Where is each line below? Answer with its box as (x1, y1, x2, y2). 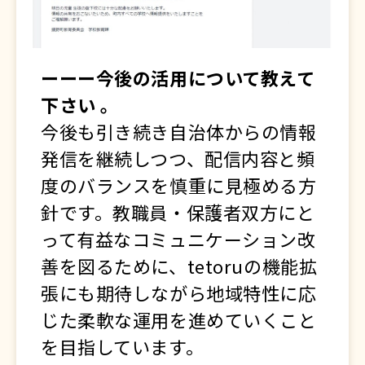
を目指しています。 (41, 332, 204, 359)
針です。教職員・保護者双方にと (41, 198, 315, 225)
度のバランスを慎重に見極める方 (41, 171, 317, 198)
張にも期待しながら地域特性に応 (41, 279, 317, 306)
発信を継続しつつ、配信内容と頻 (41, 144, 315, 171)
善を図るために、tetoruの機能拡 (41, 252, 318, 279)
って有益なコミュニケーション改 (41, 225, 316, 252)
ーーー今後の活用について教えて (41, 64, 315, 90)
